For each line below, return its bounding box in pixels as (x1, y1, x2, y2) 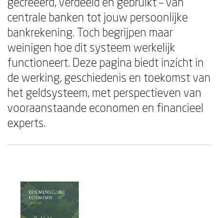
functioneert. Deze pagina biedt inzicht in (7, 55, 204, 69)
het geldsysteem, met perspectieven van (7, 85, 201, 99)
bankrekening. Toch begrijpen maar (7, 25, 173, 39)
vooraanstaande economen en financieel (7, 100, 203, 114)
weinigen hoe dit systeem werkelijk (7, 40, 175, 54)
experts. (7, 115, 46, 129)
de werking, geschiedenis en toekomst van (7, 70, 211, 84)
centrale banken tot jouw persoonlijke (7, 10, 188, 24)
